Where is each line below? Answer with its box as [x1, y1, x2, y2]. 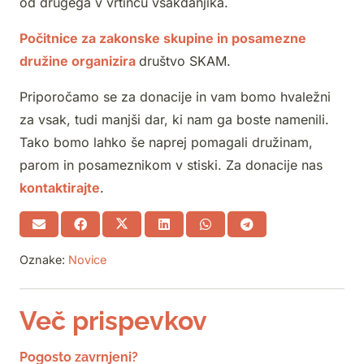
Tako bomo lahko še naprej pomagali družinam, [19, 134, 313, 151]
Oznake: [19, 253, 68, 267]
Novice [68, 253, 106, 267]
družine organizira [19, 53, 136, 70]
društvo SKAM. [139, 53, 231, 70]
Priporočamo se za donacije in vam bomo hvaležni [19, 89, 331, 106]
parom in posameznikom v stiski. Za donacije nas [19, 157, 323, 174]
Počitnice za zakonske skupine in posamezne [19, 30, 306, 47]
